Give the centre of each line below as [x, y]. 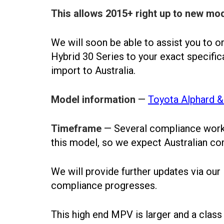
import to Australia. [93, 70]
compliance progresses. [104, 185]
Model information [93, 99]
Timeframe [76, 128]
